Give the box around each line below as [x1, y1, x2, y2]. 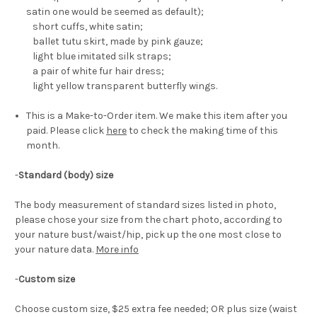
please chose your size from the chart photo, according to [15, 214, 282, 226]
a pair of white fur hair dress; [26, 65, 165, 78]
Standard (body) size [18, 169, 113, 182]
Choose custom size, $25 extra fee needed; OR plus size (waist [15, 303, 297, 316]
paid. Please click [26, 125, 107, 137]
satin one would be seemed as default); [26, 6, 204, 18]
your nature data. [15, 243, 93, 256]
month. [26, 139, 60, 152]
